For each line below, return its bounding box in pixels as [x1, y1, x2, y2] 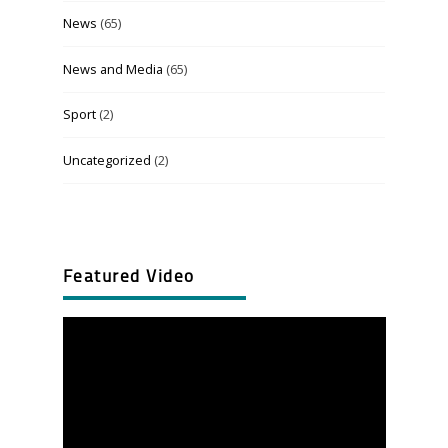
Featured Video [62, 268, 195, 286]
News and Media [62, 59, 163, 78]
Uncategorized [62, 151, 151, 170]
